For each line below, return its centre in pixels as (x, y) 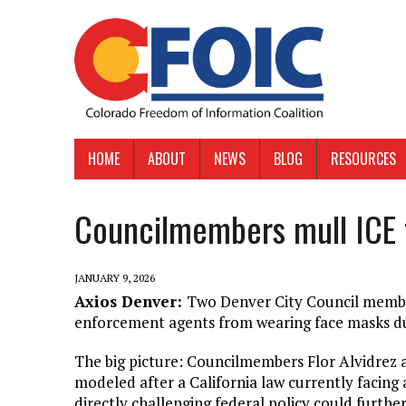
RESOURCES (363, 159)
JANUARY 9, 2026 (115, 278)
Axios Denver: (130, 302)
